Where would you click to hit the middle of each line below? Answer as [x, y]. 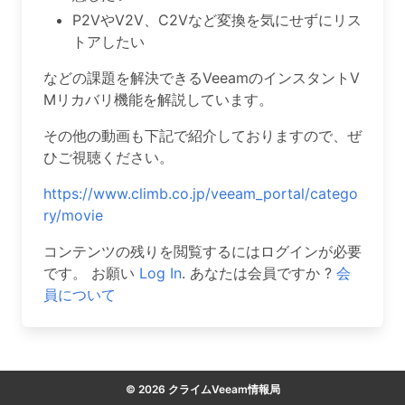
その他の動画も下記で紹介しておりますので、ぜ [202, 136]
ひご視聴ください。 [108, 157]
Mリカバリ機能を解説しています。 [158, 99]
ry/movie [73, 215]
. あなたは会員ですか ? [259, 273]
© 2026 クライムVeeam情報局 [202, 389]
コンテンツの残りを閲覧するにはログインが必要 [202, 251]
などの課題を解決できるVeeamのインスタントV [202, 78]
